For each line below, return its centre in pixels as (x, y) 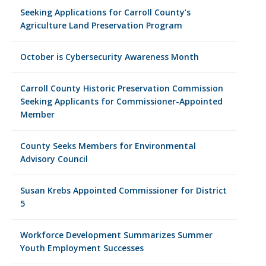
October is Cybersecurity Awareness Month (109, 57)
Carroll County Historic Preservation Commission (121, 88)
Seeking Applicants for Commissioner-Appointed (121, 101)
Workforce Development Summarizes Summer (116, 235)
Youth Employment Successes (82, 248)
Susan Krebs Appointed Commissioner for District (123, 190)
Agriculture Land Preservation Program (101, 25)
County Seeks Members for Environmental (108, 146)
